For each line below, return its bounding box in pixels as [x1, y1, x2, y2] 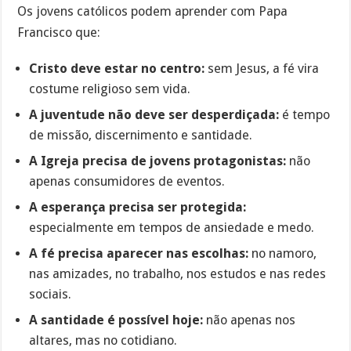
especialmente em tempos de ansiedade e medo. [29, 219, 315, 235]
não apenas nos [203, 312, 296, 327]
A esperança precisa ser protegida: [29, 199, 247, 215]
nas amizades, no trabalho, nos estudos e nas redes [29, 266, 327, 281]
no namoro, [248, 245, 317, 261]
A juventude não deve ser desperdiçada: [29, 107, 280, 122]
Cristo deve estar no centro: [29, 60, 205, 76]
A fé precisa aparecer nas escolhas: [29, 245, 249, 261]
